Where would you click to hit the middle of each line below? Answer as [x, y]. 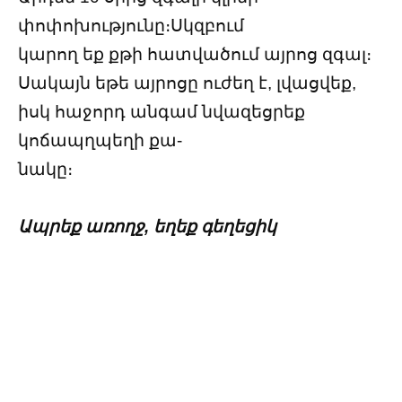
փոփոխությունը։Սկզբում [131, 25]
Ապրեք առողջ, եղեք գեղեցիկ [147, 226]
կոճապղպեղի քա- [100, 140]
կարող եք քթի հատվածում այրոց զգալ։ [195, 54]
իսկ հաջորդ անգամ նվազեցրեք [162, 111]
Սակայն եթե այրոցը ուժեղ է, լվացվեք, [187, 83]
